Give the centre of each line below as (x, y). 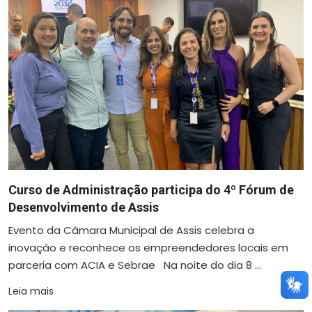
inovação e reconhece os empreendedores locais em (148, 248)
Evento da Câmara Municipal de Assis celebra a (131, 231)
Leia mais (31, 291)
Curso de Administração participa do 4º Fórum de (151, 190)
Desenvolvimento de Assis (84, 208)
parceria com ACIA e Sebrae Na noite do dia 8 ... (135, 265)
